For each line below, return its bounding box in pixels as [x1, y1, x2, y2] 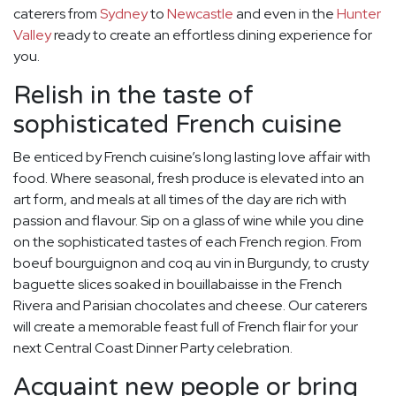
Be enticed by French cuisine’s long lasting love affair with [13, 148, 370, 167]
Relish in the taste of [13, 80, 254, 111]
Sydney [100, 4, 150, 24]
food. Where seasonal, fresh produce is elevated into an [13, 169, 364, 188]
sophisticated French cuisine [13, 110, 342, 141]
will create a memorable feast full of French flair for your [13, 317, 358, 337]
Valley [13, 26, 51, 45]
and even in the [236, 4, 337, 24]
